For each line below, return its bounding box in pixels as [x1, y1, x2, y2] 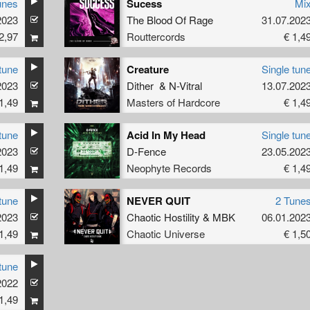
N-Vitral [168, 77, 202, 93]
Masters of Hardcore [126, 94, 220, 109]
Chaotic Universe [126, 226, 205, 241]
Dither [126, 77, 154, 93]
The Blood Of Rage [126, 12, 213, 27]
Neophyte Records [126, 160, 212, 175]
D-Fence [126, 143, 166, 158]
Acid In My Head [126, 127, 206, 143]
